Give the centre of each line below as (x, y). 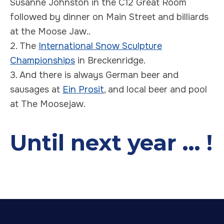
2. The (24, 46)
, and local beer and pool (155, 89)
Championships (42, 60)
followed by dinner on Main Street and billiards (109, 17)
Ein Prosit (83, 89)
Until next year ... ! (111, 143)
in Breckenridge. (110, 60)
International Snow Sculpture (100, 46)
